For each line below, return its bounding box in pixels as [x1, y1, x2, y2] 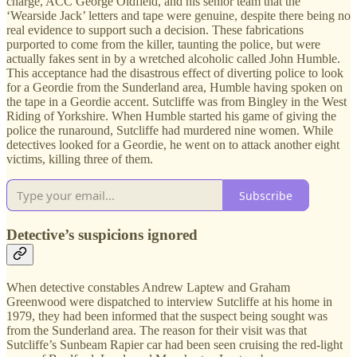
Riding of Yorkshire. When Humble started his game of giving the [6, 109, 336, 124]
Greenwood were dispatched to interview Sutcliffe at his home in [6, 294, 332, 308]
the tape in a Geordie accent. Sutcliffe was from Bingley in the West [6, 95, 347, 109]
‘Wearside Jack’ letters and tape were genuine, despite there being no [6, 9, 351, 23]
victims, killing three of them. [6, 152, 153, 167]
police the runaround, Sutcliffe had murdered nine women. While [6, 124, 333, 138]
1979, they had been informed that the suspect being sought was [6, 308, 328, 323]
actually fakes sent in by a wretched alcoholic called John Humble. [6, 52, 340, 66]
